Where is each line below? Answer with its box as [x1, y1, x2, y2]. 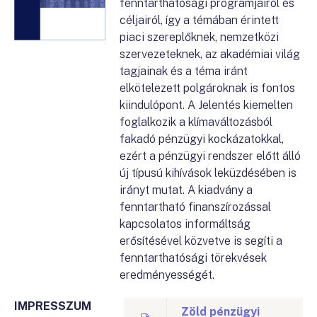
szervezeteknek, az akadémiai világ [120, 47, 301, 61]
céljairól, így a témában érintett [120, 13, 279, 27]
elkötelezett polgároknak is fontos [120, 81, 296, 95]
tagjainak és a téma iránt [120, 64, 248, 78]
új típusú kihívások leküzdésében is [120, 166, 297, 180]
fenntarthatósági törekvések [120, 251, 267, 265]
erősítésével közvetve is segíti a [120, 234, 283, 248]
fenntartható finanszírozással [120, 200, 272, 214]
